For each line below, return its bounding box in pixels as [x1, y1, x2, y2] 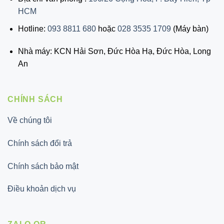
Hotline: [17, 24, 47, 33]
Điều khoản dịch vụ [7, 184, 76, 193]
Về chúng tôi [7, 115, 52, 124]
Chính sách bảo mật [7, 161, 78, 170]
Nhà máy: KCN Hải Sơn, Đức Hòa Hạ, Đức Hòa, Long [17, 47, 211, 56]
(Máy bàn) [170, 24, 208, 33]
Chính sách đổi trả [7, 138, 72, 147]
